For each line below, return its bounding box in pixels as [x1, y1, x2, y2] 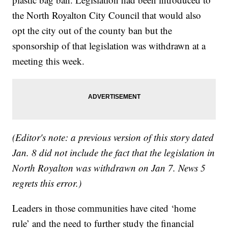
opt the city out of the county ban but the [12, 24, 173, 37]
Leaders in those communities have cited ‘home [12, 202, 196, 215]
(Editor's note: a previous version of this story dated [12, 131, 214, 144]
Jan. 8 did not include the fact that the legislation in [12, 146, 215, 159]
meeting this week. [12, 54, 85, 68]
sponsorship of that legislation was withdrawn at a [12, 39, 206, 52]
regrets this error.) [12, 177, 82, 190]
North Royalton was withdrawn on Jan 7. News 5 [12, 161, 206, 175]
